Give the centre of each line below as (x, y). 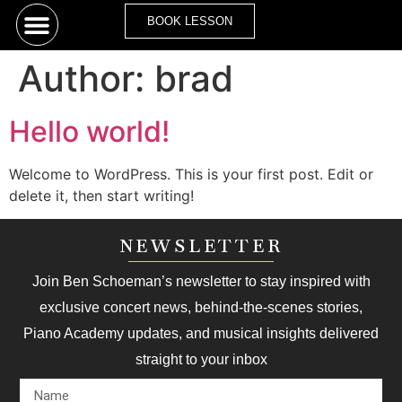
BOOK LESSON (190, 22)
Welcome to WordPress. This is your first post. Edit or (191, 174)
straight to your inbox (201, 360)
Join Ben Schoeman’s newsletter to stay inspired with (201, 282)
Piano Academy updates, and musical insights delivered (201, 334)
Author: (86, 78)
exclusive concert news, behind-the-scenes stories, (201, 308)
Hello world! (89, 131)
